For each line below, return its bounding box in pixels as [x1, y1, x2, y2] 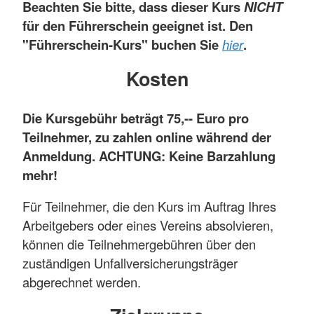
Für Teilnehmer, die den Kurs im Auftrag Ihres [22, 196, 276, 215]
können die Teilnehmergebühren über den [22, 234, 256, 253]
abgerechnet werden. [22, 272, 144, 291]
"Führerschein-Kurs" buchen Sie [22, 35, 222, 55]
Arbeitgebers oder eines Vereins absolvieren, [22, 215, 273, 234]
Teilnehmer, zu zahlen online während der [22, 127, 271, 146]
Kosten [125, 64, 189, 92]
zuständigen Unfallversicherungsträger [22, 253, 238, 272]
